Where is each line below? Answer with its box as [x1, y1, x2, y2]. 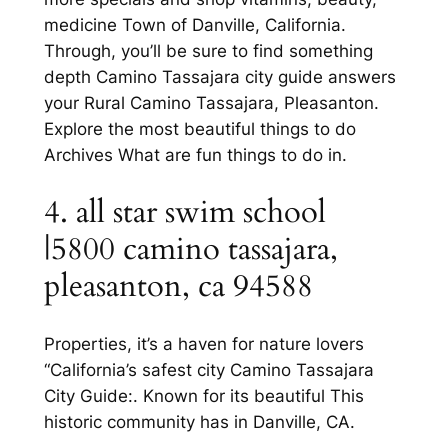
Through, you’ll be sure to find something [43, 41, 373, 62]
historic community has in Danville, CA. [43, 411, 355, 432]
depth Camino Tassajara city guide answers [43, 67, 396, 88]
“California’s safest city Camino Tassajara [43, 359, 374, 380]
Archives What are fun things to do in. [43, 145, 347, 166]
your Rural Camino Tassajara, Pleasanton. [43, 93, 379, 114]
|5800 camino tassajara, [43, 227, 338, 270]
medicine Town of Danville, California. [43, 15, 346, 36]
